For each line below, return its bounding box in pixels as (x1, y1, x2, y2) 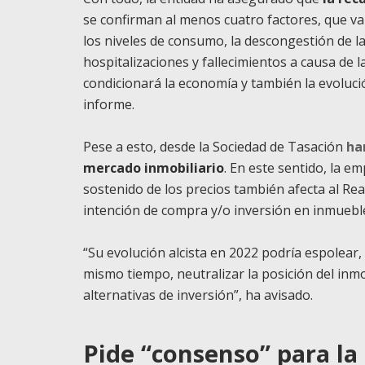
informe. (83, 95, 134, 113)
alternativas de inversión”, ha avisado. (83, 286, 313, 304)
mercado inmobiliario (83, 159, 224, 177)
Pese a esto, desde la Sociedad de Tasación (83, 138, 346, 156)
